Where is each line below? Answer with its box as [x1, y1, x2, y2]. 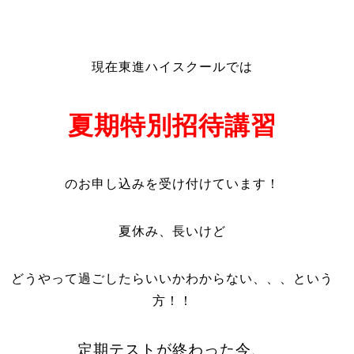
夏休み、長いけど [119, 224, 227, 238]
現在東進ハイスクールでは [92, 60, 254, 73]
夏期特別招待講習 [68, 111, 277, 140]
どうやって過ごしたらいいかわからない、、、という [11, 272, 334, 285]
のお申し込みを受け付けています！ [65, 177, 281, 190]
